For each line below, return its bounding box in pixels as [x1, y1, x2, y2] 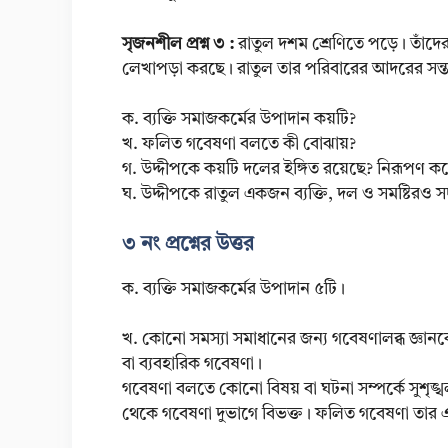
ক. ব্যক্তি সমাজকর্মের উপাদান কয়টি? [122, 111, 356, 129]
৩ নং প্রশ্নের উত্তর [122, 234, 254, 255]
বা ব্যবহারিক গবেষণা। [122, 356, 262, 374]
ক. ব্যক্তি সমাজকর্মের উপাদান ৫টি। [122, 280, 345, 298]
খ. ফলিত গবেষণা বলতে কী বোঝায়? [122, 136, 356, 154]
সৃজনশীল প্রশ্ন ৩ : [122, 35, 238, 53]
